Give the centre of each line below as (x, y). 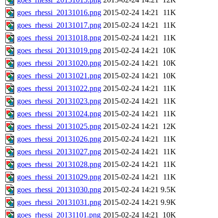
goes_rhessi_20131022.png (59, 89)
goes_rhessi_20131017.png (59, 25)
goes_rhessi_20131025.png (59, 127)
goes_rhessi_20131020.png (59, 63)
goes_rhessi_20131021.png (59, 76)
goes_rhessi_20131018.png (59, 38)
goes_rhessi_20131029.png (59, 177)
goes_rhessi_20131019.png (59, 51)
